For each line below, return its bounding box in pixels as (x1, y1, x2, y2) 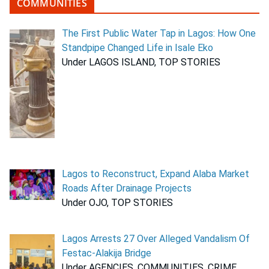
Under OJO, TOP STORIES (62, 196, 173, 208)
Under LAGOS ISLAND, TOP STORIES (62, 56, 220, 68)
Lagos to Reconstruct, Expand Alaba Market (62, 168, 249, 180)
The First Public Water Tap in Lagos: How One (62, 28, 256, 40)
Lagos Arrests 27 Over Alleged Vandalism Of (62, 232, 250, 244)
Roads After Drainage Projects (62, 182, 192, 194)
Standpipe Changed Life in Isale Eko (62, 42, 213, 54)
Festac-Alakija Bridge (62, 247, 151, 259)
